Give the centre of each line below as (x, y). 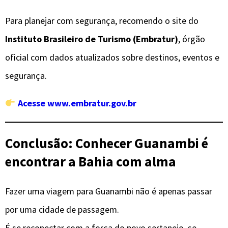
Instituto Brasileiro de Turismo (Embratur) (92, 39)
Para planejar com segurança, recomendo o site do (102, 20)
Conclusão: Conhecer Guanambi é (107, 143)
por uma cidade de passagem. (62, 209)
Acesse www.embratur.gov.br (77, 103)
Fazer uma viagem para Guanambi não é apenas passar (109, 191)
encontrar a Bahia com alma (91, 162)
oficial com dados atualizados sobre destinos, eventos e (112, 57)
